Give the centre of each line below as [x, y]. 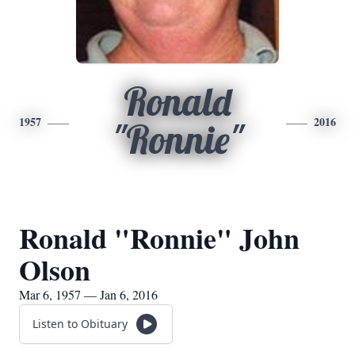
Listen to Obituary [80, 324]
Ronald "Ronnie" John [159, 238]
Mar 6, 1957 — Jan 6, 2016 [88, 294]
